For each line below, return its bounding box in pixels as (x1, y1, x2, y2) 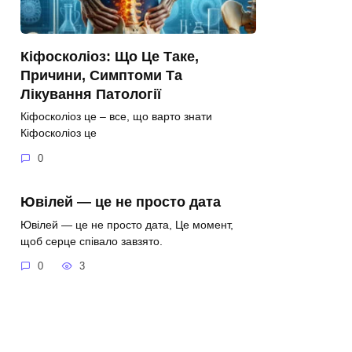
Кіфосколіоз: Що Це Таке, (20, 48, 199, 64)
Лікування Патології (20, 86, 161, 102)
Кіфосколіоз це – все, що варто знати (20, 110, 212, 123)
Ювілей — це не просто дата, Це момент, (20, 218, 233, 231)
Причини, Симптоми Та (20, 67, 182, 83)
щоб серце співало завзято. (20, 234, 163, 247)
